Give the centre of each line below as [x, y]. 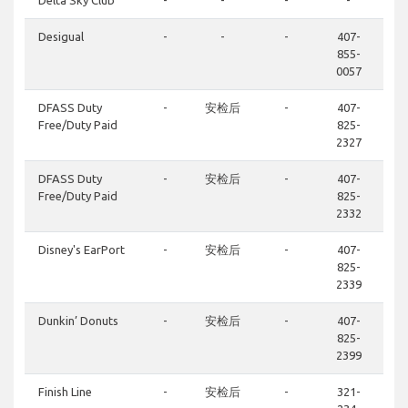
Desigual [61, 37]
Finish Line [65, 392]
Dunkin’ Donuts [78, 321]
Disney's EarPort [82, 250]
